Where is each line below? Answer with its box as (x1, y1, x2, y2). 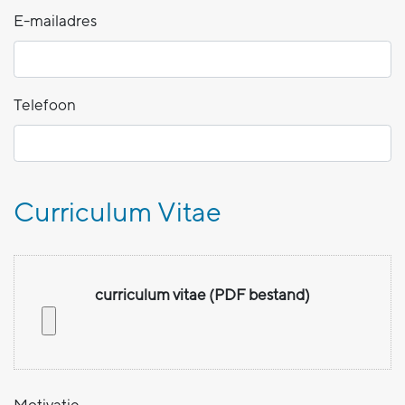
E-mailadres (14, 10, 97, 30)
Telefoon (14, 94, 76, 114)
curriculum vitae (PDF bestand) (95, 284, 310, 304)
